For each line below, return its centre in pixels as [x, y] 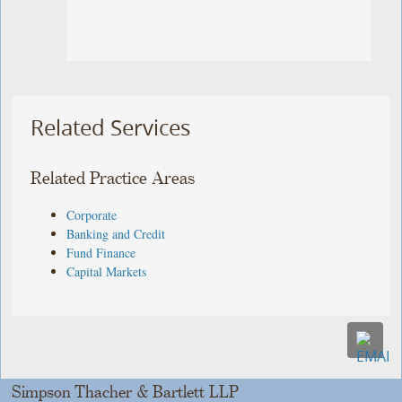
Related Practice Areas [113, 179]
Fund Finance [101, 252]
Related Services [111, 128]
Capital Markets [107, 271]
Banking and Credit [116, 233]
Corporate [92, 214]
